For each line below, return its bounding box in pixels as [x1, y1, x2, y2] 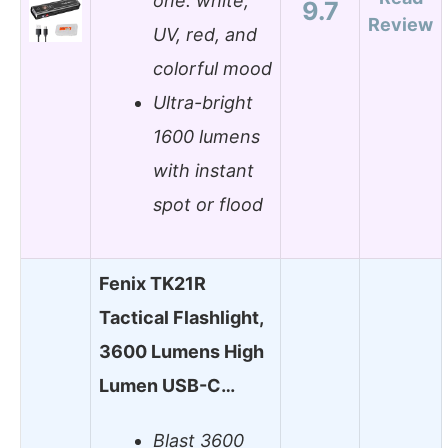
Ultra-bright [153, 92, 253, 114]
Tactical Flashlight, [99, 306, 263, 328]
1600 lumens [153, 126, 260, 148]
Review [368, 13, 433, 35]
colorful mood [153, 58, 272, 80]
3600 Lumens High [99, 340, 264, 362]
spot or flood [153, 194, 263, 216]
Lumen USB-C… [99, 374, 235, 396]
